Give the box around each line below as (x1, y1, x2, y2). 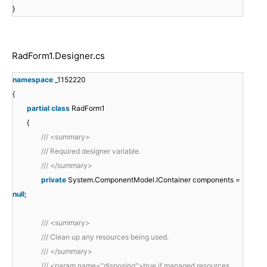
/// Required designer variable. (41, 147, 141, 156)
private (41, 175, 66, 185)
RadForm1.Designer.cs (12, 50, 105, 62)
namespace (13, 75, 53, 85)
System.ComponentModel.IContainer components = (68, 175, 240, 185)
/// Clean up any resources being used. (41, 232, 169, 242)
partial (27, 104, 49, 113)
